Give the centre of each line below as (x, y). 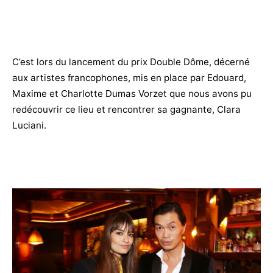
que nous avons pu (211, 94)
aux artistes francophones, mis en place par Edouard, (129, 78)
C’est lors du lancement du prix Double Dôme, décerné (131, 62)
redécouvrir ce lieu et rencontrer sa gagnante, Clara (126, 110)
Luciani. (29, 126)
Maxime (31, 94)
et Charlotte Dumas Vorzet (109, 94)
